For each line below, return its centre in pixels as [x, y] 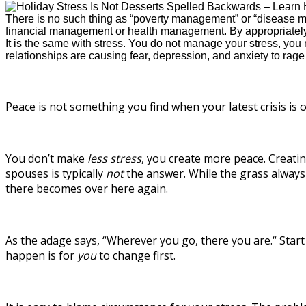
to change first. [136, 256]
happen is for [41, 256]
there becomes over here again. [87, 189]
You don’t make [46, 159]
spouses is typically [56, 174]
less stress [114, 159]
